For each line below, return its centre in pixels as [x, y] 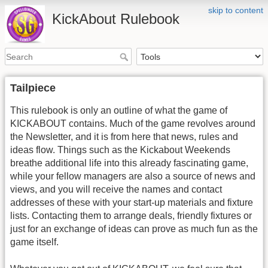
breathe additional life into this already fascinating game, [129, 163]
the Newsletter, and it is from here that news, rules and [124, 137]
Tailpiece [33, 88]
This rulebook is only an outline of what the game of [119, 111]
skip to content [236, 10]
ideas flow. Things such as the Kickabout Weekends [120, 150]
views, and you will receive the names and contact [116, 190]
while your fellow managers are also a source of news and [133, 176]
